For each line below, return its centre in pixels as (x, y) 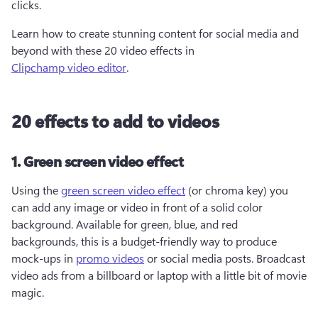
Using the (36, 190)
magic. (29, 292)
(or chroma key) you (237, 190)
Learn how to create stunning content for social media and (155, 33)
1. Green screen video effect (98, 161)
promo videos (110, 258)
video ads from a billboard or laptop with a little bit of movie (159, 275)
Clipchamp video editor (69, 67)
